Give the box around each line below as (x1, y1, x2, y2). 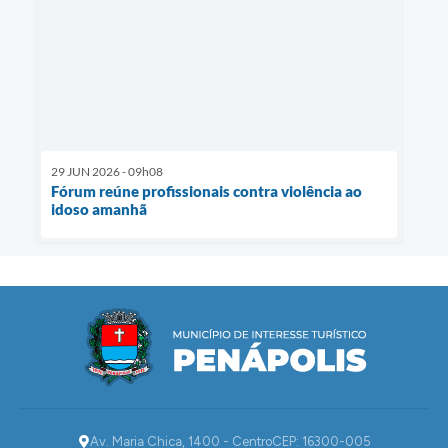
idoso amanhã (51, 199, 147, 218)
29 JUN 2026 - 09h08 (51, 163, 163, 179)
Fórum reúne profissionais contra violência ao (51, 181, 362, 200)
